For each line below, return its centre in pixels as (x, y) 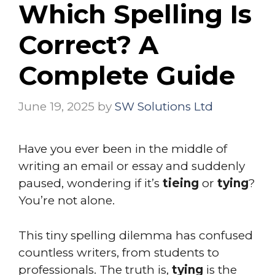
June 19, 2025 (56, 107)
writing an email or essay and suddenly (132, 166)
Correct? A (88, 45)
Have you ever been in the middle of (123, 149)
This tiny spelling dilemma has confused (136, 235)
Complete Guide (127, 75)
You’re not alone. (68, 200)
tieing (181, 183)
